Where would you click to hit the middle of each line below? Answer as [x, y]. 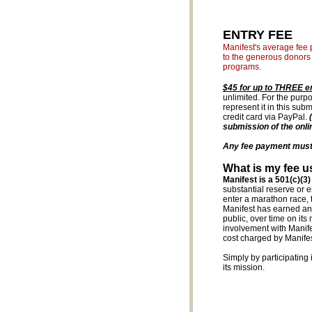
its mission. [244, 267]
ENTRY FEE [258, 35]
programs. [242, 67]
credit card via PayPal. [266, 117]
